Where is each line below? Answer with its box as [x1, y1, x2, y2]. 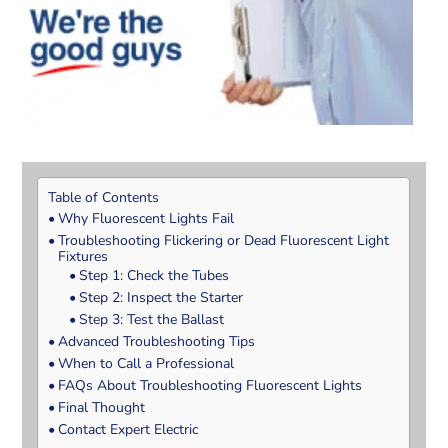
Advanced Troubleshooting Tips [58, 331, 256, 351]
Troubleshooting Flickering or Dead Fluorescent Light [58, 230, 390, 250]
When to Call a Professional [58, 353, 235, 373]
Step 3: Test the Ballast [79, 309, 225, 329]
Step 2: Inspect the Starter [79, 287, 244, 307]
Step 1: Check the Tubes [79, 265, 230, 285]
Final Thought [58, 397, 146, 417]
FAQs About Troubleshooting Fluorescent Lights [58, 375, 363, 395]
